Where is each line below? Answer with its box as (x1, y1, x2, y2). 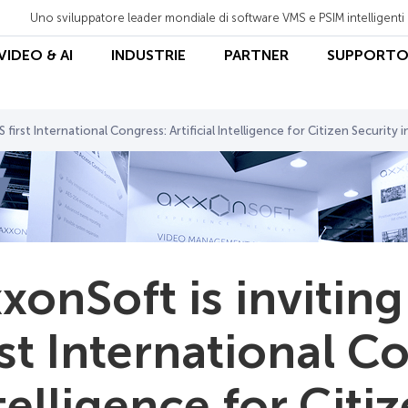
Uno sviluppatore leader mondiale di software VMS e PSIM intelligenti (29, 10, 404, 25)
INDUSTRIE (111, 46, 186, 64)
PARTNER (224, 46, 289, 64)
